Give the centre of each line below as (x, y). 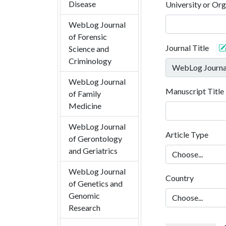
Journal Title (187, 48)
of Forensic (88, 37)
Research (84, 208)
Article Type (187, 135)
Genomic (84, 196)
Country (180, 178)
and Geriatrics (93, 151)
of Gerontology (95, 139)
